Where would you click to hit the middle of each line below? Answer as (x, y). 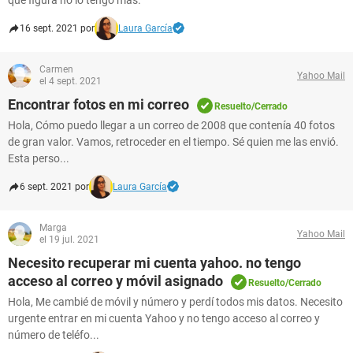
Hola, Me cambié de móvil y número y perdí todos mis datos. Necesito (175, 302)
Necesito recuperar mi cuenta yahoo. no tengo (154, 263)
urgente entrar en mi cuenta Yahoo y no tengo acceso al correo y (164, 318)
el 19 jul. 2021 (69, 240)
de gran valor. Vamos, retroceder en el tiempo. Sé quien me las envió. (173, 142)
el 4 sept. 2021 (71, 81)
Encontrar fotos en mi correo (98, 104)
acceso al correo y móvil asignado (115, 281)
